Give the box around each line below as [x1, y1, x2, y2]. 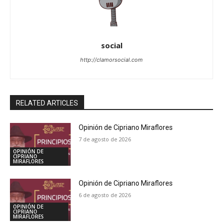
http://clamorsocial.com [80, 56, 143, 63]
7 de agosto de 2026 [79, 135, 131, 143]
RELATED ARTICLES [16, 99, 78, 107]
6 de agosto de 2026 [79, 191, 131, 199]
